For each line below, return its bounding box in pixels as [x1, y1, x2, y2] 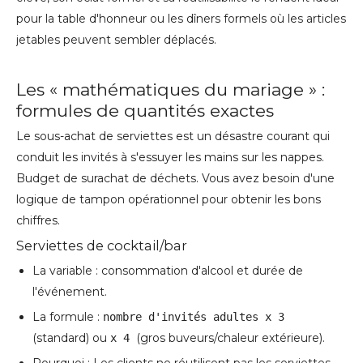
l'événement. [32, 284, 107, 300]
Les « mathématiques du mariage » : [16, 79, 325, 100]
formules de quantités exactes [16, 100, 274, 122]
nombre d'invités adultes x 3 [103, 310, 284, 324]
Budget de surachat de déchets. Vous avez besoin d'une [16, 171, 335, 186]
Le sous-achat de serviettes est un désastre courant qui [16, 129, 330, 144]
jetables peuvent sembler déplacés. [16, 32, 216, 48]
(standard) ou [32, 331, 110, 346]
